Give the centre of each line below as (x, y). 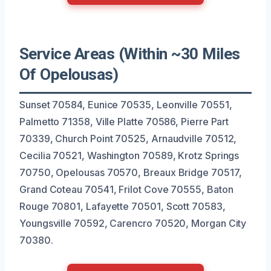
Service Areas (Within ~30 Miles (130, 54)
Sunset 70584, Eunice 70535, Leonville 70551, (126, 104)
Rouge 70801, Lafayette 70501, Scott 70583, (122, 206)
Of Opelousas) (69, 74)
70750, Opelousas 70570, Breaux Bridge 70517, (131, 172)
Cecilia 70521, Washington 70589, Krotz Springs (129, 155)
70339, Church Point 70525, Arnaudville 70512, (128, 138)
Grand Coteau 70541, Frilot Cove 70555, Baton (126, 189)
